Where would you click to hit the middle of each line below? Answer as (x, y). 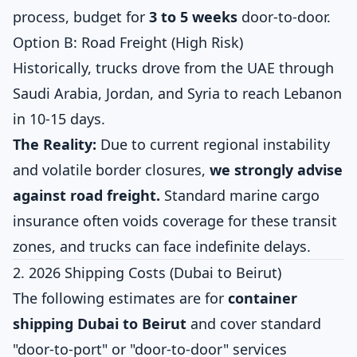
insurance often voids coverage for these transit (175, 221)
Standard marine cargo (240, 195)
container (263, 298)
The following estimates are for (120, 298)
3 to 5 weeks (193, 17)
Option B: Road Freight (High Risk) (128, 42)
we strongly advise (276, 170)
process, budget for (81, 17)
